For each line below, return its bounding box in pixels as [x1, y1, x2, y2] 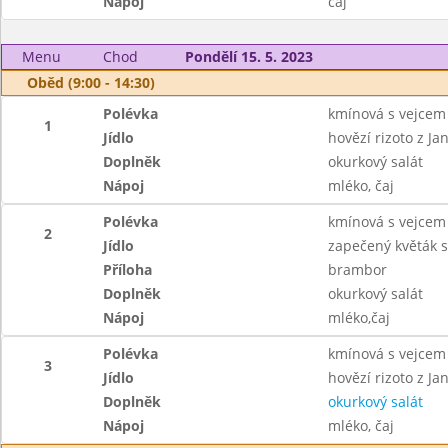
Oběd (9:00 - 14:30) [27, 73, 155, 92]
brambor [327, 260, 387, 279]
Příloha [103, 260, 153, 279]
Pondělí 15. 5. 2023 [184, 47, 313, 66]
